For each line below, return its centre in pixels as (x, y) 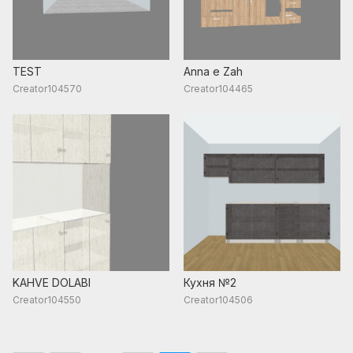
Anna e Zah (214, 71)
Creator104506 (219, 299)
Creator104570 (47, 88)
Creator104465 (219, 88)
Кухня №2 (210, 282)
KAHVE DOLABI (52, 282)
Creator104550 (47, 299)
